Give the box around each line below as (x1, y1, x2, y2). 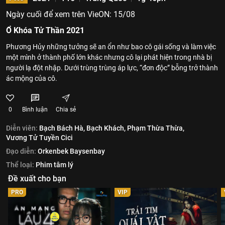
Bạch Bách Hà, (39, 124, 85, 132)
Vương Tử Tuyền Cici (6, 134, 73, 142)
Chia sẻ (56, 106, 76, 113)
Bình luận (22, 106, 48, 113)
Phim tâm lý (36, 161, 73, 169)
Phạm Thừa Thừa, (127, 124, 184, 132)
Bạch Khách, (86, 124, 126, 132)
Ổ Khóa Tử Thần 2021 (6, 26, 84, 35)
